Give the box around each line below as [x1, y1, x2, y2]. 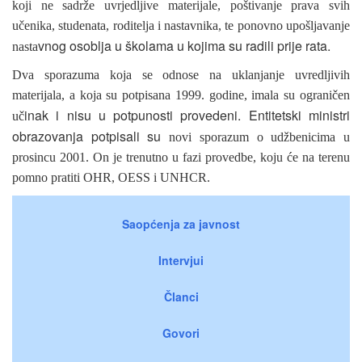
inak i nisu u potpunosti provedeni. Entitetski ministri [24, 105, 350, 124]
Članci [163, 288, 199, 305]
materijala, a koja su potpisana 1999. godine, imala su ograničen [12, 87, 350, 102]
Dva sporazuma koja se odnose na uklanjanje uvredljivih [12, 67, 350, 82]
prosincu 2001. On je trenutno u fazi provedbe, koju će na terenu [12, 149, 350, 164]
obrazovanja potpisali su [12, 126, 162, 145]
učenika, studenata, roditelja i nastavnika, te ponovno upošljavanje [12, 18, 350, 32]
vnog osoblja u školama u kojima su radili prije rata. [38, 36, 330, 55]
